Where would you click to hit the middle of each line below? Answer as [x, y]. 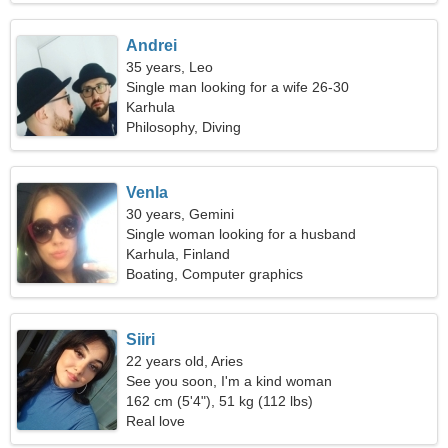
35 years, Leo [170, 67]
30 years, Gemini [180, 214]
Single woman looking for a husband [241, 234]
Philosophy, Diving [184, 127]
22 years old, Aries [185, 361]
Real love [156, 421]
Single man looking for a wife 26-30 [238, 87]
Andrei [152, 45]
